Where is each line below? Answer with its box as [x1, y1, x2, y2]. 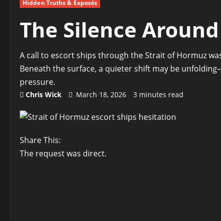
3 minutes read [133, 90, 184, 99]
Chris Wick [26, 90, 62, 99]
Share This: [20, 135, 61, 146]
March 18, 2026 [74, 90, 128, 99]
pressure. [20, 76, 55, 87]
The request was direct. [20, 148, 107, 159]
